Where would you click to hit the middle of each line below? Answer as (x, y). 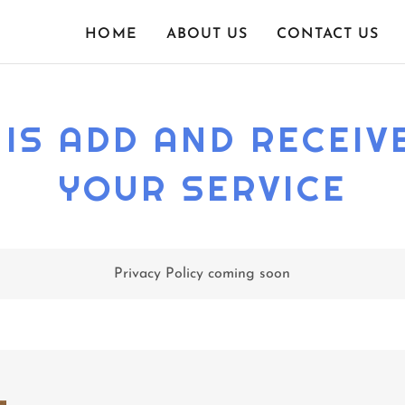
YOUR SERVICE (202, 188)
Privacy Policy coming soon (202, 274)
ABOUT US (207, 34)
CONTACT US (327, 34)
